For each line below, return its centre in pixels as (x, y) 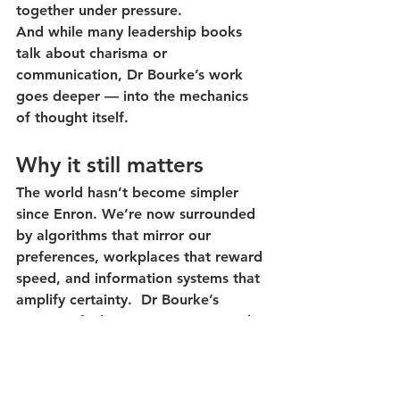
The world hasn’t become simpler (129, 193)
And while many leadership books (131, 32)
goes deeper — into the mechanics (134, 96)
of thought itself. (72, 118)
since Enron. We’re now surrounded (138, 214)
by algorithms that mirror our (116, 236)
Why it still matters (110, 165)
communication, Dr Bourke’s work (132, 75)
